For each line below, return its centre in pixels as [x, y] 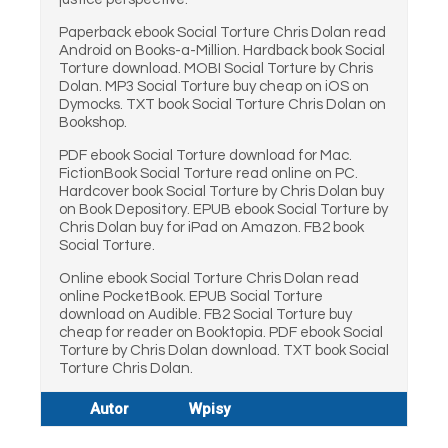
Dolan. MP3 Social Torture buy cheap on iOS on [214, 86]
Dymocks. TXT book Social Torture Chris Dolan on [222, 104]
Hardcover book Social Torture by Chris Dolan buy [221, 191]
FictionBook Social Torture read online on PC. [208, 173]
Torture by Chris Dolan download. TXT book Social [224, 350]
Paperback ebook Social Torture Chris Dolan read [222, 32]
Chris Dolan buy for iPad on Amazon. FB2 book [211, 227]
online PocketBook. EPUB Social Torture [191, 296]
